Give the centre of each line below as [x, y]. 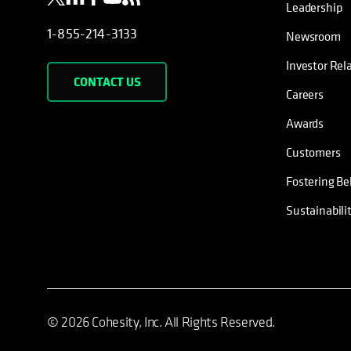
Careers [305, 94]
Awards [305, 123]
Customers [313, 152]
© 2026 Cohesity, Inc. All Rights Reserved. [161, 322]
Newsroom [313, 36]
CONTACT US [107, 82]
